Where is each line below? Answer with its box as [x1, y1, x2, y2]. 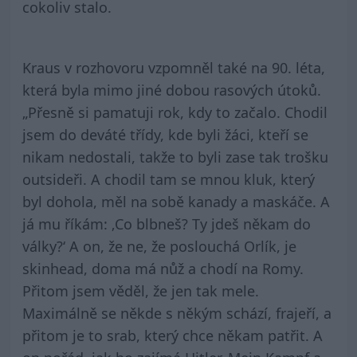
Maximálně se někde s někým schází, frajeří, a [22, 304, 331, 324]
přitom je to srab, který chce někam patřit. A [22, 326, 323, 346]
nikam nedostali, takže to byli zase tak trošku [22, 147, 328, 167]
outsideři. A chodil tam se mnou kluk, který [22, 170, 315, 190]
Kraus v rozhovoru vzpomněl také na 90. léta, [22, 58, 325, 78]
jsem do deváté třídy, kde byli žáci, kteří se [22, 125, 308, 145]
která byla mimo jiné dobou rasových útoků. [22, 80, 321, 100]
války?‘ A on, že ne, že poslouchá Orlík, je [22, 237, 296, 257]
